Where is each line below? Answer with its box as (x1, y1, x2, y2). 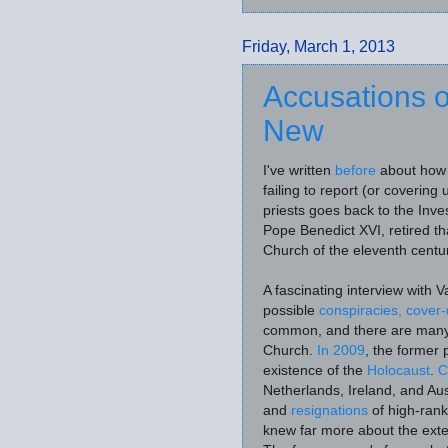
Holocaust (367, 363, 430, 379)
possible (263, 303, 319, 319)
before (335, 163, 376, 179)
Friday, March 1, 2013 (242, 38, 395, 56)
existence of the (263, 363, 367, 379)
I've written (263, 163, 335, 179)
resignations (291, 403, 368, 419)
